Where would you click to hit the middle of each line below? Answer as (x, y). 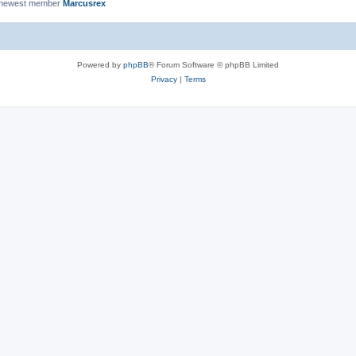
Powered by (100, 64)
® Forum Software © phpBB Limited (214, 64)
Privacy (164, 79)
